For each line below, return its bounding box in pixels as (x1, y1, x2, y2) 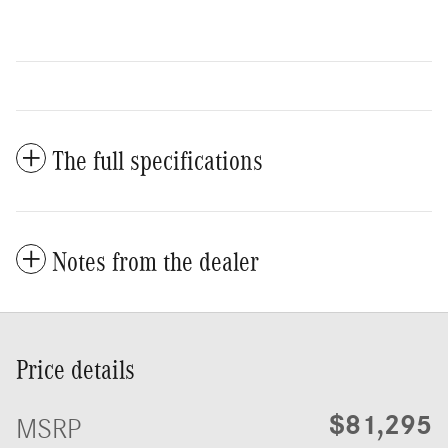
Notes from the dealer (52, 247, 259, 278)
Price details (16, 355, 135, 386)
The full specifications (52, 146, 263, 177)
